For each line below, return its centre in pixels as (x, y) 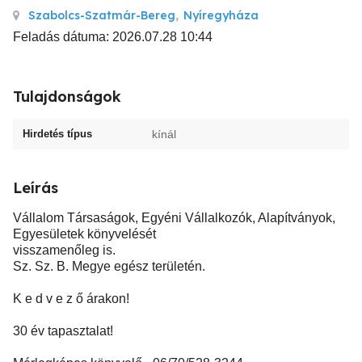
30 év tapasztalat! (63, 331)
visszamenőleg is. (64, 250)
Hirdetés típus (57, 134)
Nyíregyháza (221, 15)
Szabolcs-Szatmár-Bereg (102, 15)
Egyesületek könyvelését (84, 234)
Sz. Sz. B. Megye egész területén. (109, 266)
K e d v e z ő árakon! (71, 299)
